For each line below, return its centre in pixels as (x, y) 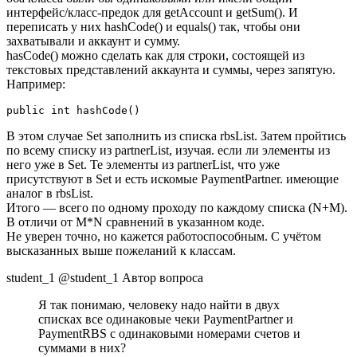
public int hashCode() (73, 111)
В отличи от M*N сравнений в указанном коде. (135, 222)
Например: (36, 84)
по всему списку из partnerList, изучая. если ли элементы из (168, 151)
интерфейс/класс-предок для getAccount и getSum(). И (152, 13)
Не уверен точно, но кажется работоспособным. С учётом (164, 237)
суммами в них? (82, 348)
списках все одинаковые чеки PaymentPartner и (166, 320)
